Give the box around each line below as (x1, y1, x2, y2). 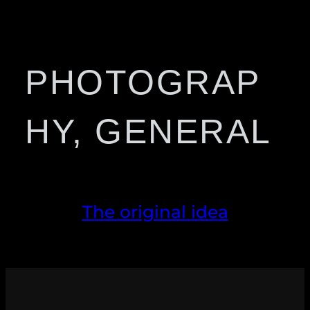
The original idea (82, 201, 228, 222)
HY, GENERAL (25, 111, 272, 151)
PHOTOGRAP (25, 62, 261, 102)
